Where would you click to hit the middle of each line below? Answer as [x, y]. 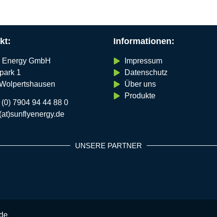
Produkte [140, 95]
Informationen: [144, 41]
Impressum [143, 61]
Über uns [140, 84]
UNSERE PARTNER [108, 146]
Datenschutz [146, 72]
